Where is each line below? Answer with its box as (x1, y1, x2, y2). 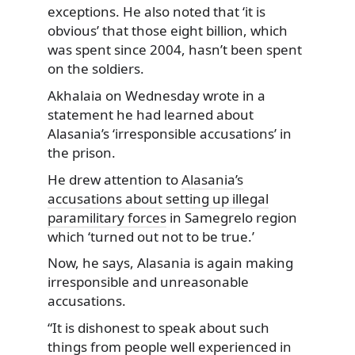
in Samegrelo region (166, 208, 297, 227)
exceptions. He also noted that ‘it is (48, 2, 265, 21)
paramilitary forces (48, 208, 166, 227)
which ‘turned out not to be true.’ (48, 227, 254, 246)
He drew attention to (48, 170, 181, 189)
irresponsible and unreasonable (48, 273, 249, 292)
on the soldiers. (48, 59, 144, 78)
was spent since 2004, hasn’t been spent (48, 40, 302, 59)
